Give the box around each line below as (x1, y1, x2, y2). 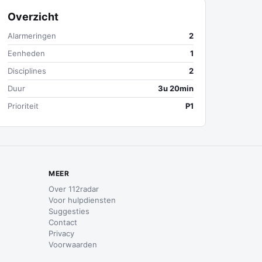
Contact (49, 218, 78, 227)
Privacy (49, 229, 75, 238)
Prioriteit (8, 101, 39, 111)
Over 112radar (49, 184, 99, 194)
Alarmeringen (8, 31, 56, 40)
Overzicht (8, 11, 58, 23)
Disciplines (8, 66, 46, 75)
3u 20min (158, 84, 194, 93)
